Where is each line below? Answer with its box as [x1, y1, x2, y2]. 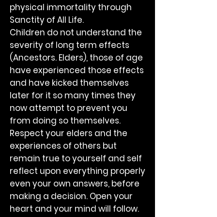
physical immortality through [10, 1, 132, 13]
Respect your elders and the [10, 127, 127, 139]
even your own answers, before [10, 178, 139, 189]
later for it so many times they [10, 90, 136, 101]
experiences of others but [10, 140, 117, 152]
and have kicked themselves [10, 77, 129, 89]
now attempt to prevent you [10, 102, 127, 114]
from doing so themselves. [10, 115, 121, 126]
